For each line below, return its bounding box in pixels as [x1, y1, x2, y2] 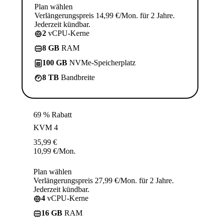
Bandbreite [59, 73, 95, 82]
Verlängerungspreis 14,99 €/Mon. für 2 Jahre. [34, 11, 175, 20]
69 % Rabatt [33, 110, 72, 119]
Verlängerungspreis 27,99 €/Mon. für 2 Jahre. [33, 176, 174, 185]
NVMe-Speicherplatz [67, 58, 136, 67]
